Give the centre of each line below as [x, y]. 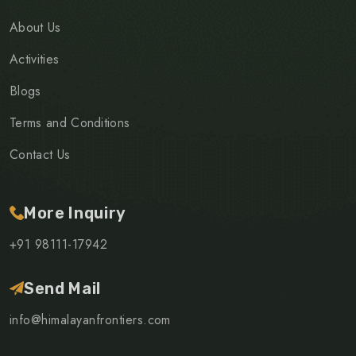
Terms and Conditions [70, 122]
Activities [35, 59]
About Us [35, 27]
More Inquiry [75, 213]
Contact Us [40, 154]
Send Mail [62, 288]
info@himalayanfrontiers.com [90, 319]
